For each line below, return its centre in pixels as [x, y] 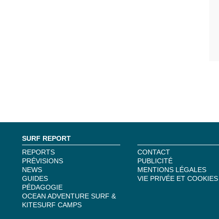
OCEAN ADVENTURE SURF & [69, 196]
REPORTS [38, 152]
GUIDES [35, 178]
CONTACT [154, 152]
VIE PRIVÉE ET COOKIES [178, 178]
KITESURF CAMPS [52, 205]
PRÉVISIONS [43, 161]
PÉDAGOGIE [42, 187]
